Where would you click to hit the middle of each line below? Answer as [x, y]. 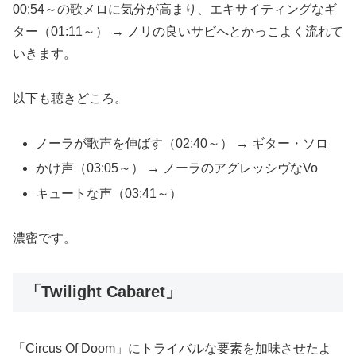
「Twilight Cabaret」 [103, 292]
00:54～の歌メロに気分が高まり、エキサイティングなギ [175, 9]
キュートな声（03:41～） [109, 193]
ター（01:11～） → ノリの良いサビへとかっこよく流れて [178, 31]
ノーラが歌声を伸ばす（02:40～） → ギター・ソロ [182, 144]
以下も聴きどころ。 [70, 99]
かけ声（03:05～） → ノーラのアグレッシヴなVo [177, 168]
